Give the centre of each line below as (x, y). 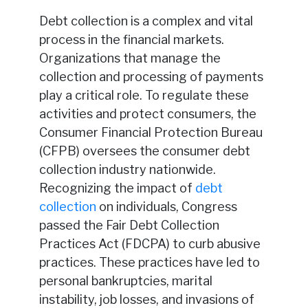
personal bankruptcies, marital (125, 280)
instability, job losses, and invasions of (146, 299)
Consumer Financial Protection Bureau (151, 132)
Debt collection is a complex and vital (146, 21)
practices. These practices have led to (149, 262)
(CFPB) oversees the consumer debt (144, 151)
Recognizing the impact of (117, 188)
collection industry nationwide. (127, 169)
